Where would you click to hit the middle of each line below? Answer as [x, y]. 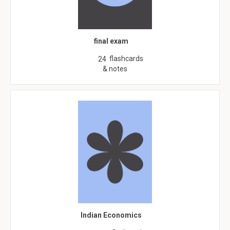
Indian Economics [111, 215]
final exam [111, 41]
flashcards [126, 59]
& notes [115, 69]
